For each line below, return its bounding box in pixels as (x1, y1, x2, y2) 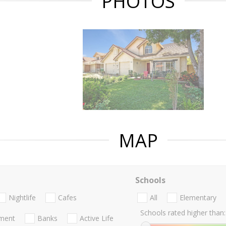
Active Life (80, 213, 114, 223)
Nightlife (9, 193, 36, 203)
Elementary (179, 193, 216, 203)
